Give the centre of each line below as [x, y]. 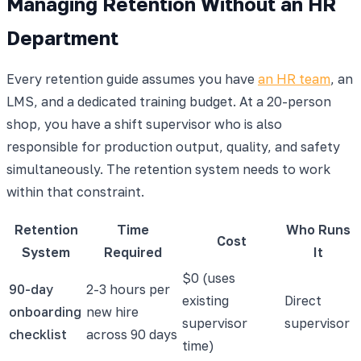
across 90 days [132, 334]
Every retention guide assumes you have [132, 79]
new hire [112, 311]
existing [205, 300]
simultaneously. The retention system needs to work [168, 169]
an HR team [294, 79]
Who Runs [318, 229]
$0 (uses [209, 278]
